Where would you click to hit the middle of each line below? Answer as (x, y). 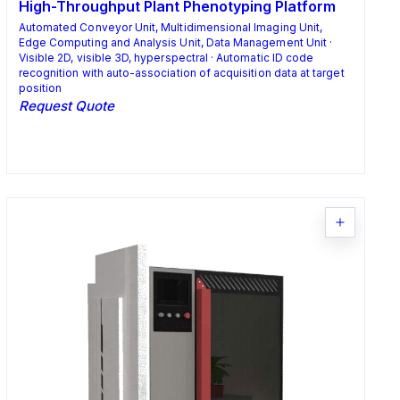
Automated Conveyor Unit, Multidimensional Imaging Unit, (171, 28)
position (40, 88)
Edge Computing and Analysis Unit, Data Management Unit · (175, 43)
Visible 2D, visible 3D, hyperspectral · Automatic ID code (166, 58)
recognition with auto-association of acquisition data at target (181, 73)
